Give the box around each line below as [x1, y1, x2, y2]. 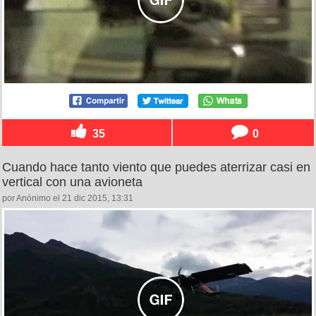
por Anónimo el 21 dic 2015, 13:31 [2, 193, 133, 203]
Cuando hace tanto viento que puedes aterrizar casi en [2, 159, 310, 174]
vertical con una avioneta [2, 174, 142, 189]
